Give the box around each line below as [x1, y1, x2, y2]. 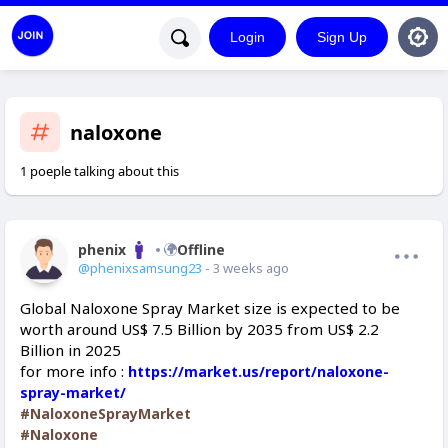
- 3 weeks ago [202, 259, 289, 277]
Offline [177, 240, 225, 259]
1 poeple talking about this [20, 162, 179, 180]
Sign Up [317, 28, 367, 45]
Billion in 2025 [20, 340, 121, 360]
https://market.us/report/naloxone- [128, 362, 389, 381]
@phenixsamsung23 [78, 259, 202, 277]
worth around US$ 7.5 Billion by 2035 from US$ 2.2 [20, 319, 379, 339]
